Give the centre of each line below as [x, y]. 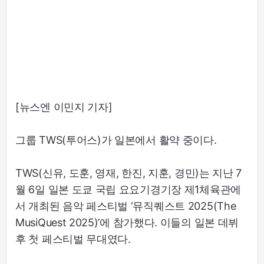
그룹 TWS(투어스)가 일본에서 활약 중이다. [116, 140]
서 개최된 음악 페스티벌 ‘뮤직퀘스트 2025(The [126, 206]
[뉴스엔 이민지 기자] [64, 107]
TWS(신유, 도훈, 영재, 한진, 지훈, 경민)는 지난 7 [129, 173]
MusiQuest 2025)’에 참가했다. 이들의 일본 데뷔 [127, 222]
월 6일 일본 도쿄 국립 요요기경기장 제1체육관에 [128, 189]
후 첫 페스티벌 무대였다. [73, 239]
